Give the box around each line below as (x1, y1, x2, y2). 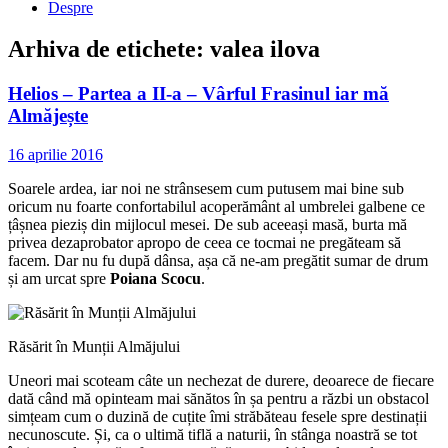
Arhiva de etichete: (8, 36, 210, 63)
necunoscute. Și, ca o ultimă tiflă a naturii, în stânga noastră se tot (8, 426, 417, 444)
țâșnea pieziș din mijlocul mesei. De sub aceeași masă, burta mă (8, 216, 407, 234)
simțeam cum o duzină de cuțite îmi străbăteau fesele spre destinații (8, 408, 427, 426)
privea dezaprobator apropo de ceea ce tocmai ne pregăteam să (8, 234, 401, 252)
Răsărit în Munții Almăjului (8, 338, 180, 356)
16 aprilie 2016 (8, 146, 103, 164)
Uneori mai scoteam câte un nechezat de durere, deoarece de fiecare (8, 372, 434, 390)
